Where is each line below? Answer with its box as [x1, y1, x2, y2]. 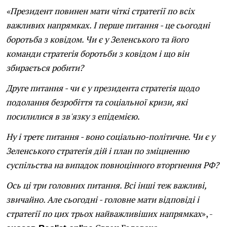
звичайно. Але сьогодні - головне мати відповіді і [6, 194, 199, 205]
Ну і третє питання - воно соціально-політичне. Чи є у [6, 131, 215, 142]
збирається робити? [6, 62, 84, 73]
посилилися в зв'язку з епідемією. [6, 111, 140, 122]
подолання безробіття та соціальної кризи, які [6, 97, 187, 108]
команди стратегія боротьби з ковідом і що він [6, 48, 189, 59]
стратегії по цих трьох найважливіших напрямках [6, 208, 202, 219]
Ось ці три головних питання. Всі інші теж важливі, [6, 180, 206, 191]
